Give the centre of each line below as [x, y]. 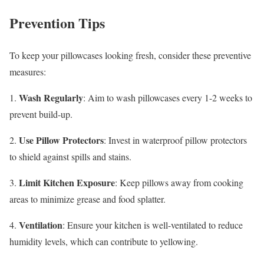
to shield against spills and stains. [70, 156]
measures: [28, 71]
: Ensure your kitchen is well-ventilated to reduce [153, 225]
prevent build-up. [41, 114]
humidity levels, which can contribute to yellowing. [104, 241]
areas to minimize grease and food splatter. [88, 199]
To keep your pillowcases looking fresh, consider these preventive [130, 55]
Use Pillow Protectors [61, 140]
